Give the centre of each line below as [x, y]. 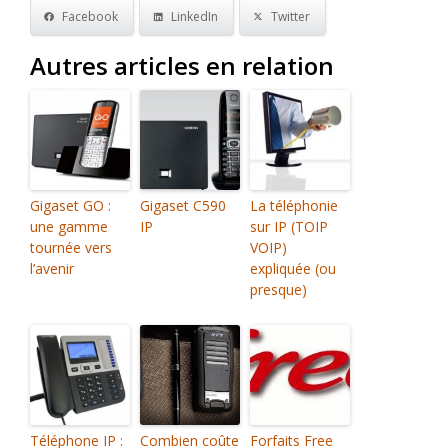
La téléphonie [294, 205]
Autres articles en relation [182, 65]
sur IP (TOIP [289, 226]
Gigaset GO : [70, 205]
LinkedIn [194, 16]
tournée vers [71, 247]
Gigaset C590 [183, 205]
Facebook [90, 16]
